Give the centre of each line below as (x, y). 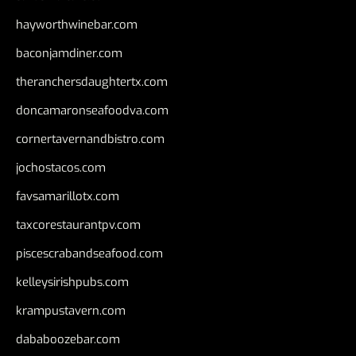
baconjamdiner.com (69, 54)
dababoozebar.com (68, 340)
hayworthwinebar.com (77, 25)
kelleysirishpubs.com (72, 282)
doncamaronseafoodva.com (92, 111)
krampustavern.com (71, 311)
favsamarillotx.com (68, 197)
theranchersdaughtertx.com (92, 82)
